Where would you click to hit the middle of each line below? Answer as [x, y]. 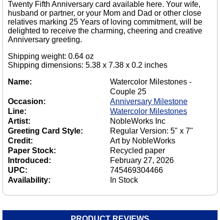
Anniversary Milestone [149, 102]
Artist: [19, 121]
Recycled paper [137, 151]
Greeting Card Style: [45, 131]
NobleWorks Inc [138, 121]
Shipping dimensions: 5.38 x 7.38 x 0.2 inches [88, 65]
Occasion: [27, 102]
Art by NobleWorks [143, 141]
